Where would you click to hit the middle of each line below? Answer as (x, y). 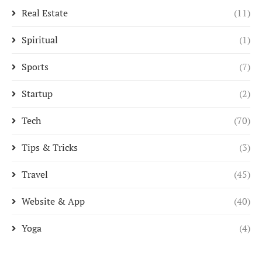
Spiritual (40, 40)
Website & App (53, 201)
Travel (35, 174)
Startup (37, 94)
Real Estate (45, 13)
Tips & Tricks (50, 147)
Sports (35, 67)
